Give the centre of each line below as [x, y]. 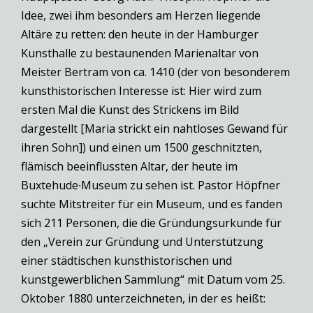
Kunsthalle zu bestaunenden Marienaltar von [140, 53]
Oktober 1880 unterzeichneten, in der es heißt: [143, 299]
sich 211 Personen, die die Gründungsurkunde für [151, 223]
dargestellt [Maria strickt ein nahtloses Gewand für [154, 129]
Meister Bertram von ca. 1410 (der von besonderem [155, 72]
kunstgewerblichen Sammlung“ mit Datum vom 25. [153, 280]
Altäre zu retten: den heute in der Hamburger [140, 35]
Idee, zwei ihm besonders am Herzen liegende [141, 16]
